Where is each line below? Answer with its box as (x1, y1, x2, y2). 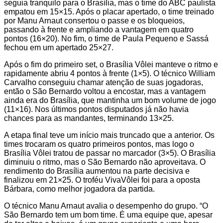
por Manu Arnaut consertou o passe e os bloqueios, (4, 16, 185, 25)
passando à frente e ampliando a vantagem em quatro (4, 25, 194, 34)
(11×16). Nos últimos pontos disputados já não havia (4, 105, 189, 113)
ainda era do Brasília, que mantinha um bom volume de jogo (4, 96, 216, 105)
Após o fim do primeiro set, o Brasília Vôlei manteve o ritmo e (4, 60, 218, 69)
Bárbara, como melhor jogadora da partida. (4, 184, 155, 193)
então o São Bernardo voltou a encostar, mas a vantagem (4, 87, 206, 96)
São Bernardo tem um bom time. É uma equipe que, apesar (4, 210, 213, 219)
